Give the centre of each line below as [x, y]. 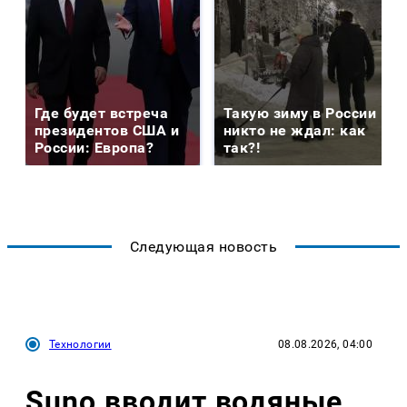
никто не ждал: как [295, 130]
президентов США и [107, 130]
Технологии [80, 344]
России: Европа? [94, 147]
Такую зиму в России [300, 113]
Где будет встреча [102, 113]
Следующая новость [203, 246]
